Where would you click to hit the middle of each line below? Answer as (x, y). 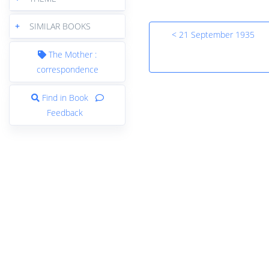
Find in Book (65, 97)
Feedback (65, 112)
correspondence (67, 69)
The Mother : (71, 54)
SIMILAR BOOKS (60, 26)
